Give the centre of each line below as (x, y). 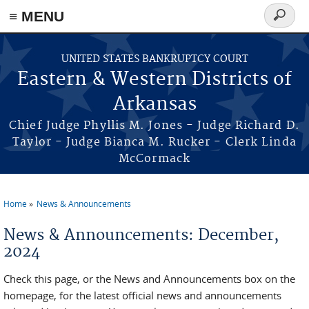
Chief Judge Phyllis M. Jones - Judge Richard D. (154, 126)
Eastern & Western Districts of (154, 80)
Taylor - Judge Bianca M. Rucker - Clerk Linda (154, 142)
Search (285, 23)
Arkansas (154, 104)
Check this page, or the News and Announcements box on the (149, 279)
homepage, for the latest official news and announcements (142, 295)
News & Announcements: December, (141, 235)
